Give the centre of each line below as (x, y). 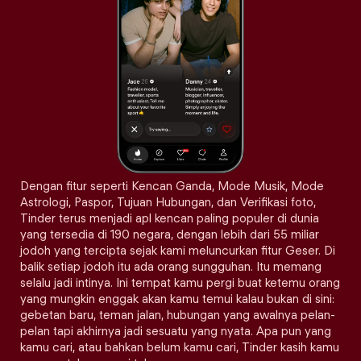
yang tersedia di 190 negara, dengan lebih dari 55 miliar (170, 234)
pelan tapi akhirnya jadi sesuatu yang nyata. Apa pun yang (176, 331)
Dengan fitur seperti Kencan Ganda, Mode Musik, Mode (172, 186)
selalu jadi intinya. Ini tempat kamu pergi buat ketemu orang (180, 283)
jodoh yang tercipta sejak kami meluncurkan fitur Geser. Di (178, 251)
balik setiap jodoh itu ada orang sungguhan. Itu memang (171, 267)
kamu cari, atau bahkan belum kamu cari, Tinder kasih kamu (180, 347)
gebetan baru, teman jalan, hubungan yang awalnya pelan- (178, 315)
